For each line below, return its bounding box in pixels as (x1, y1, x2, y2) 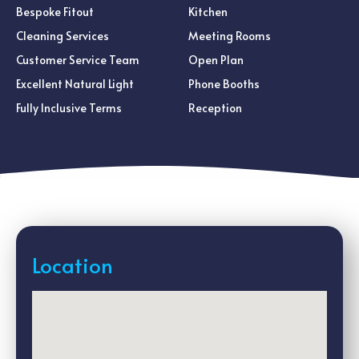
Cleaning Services (16, 28, 109, 43)
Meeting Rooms (188, 28, 271, 43)
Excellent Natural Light (16, 76, 134, 91)
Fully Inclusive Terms (16, 100, 122, 115)
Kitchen (188, 4, 228, 19)
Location (32, 250, 113, 279)
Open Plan (188, 52, 244, 67)
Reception (188, 100, 242, 115)
